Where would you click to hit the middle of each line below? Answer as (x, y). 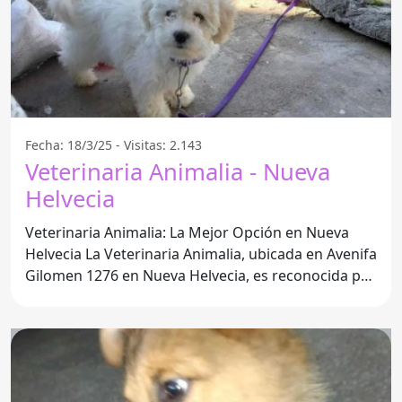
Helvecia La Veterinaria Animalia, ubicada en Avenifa (55, 253)
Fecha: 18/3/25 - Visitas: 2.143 (114, 144)
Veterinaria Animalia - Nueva (178, 171)
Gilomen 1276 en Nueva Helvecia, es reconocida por (201, 275)
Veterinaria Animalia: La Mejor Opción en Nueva (187, 232)
